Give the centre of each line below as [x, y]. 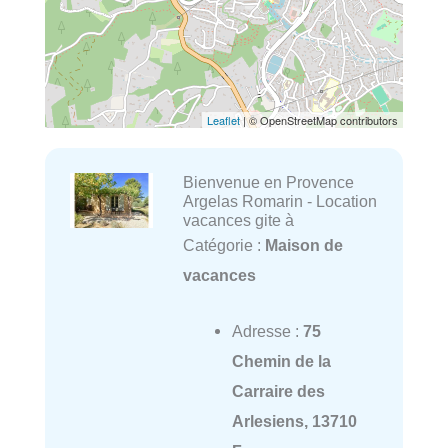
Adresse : [267, 331]
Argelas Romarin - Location [279, 201]
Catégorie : [223, 245]
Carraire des [278, 391]
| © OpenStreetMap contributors [319, 120]
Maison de [303, 245]
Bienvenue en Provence [268, 182]
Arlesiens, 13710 [294, 421]
